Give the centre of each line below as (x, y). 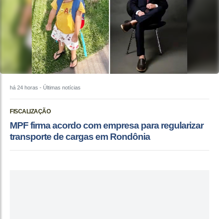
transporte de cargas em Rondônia (80, 137)
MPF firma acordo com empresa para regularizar (107, 126)
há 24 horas (24, 88)
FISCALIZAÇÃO (30, 112)
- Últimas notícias (59, 88)
